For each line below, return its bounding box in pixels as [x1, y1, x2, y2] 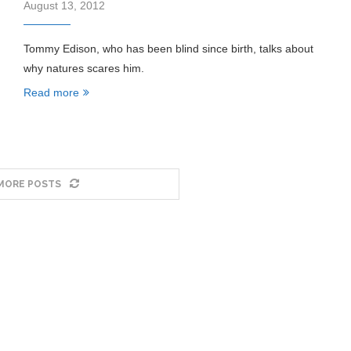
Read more [23, 86, 79, 99]
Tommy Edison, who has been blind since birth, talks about [23, 42, 313, 55]
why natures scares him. [23, 62, 144, 74]
